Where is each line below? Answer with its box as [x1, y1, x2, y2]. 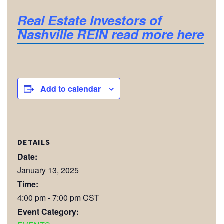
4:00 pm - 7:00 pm [17, 191, 83, 203]
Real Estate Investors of [17, 11, 162, 29]
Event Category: [17, 205, 79, 217]
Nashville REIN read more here [17, 25, 204, 43]
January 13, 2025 [17, 164, 79, 176]
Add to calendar [40, 82, 101, 94]
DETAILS [17, 136, 50, 147]
